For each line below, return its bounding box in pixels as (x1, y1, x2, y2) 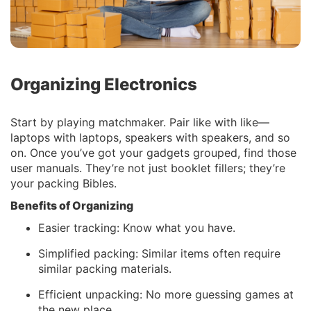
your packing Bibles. (10, 176, 117, 191)
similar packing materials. (38, 262, 171, 276)
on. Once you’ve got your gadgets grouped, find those (10, 146, 296, 160)
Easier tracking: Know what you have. (38, 221, 235, 235)
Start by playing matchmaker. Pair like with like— (10, 115, 269, 130)
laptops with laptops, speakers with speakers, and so (10, 131, 290, 145)
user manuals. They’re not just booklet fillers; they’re (10, 161, 285, 176)
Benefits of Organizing (10, 199, 133, 213)
